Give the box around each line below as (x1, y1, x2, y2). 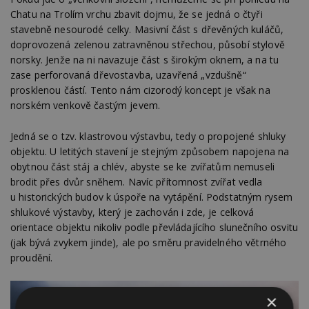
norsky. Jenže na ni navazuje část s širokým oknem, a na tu (10, 53, 279, 67)
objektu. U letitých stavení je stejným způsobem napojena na (10, 144, 290, 158)
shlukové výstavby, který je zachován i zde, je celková (10, 205, 255, 219)
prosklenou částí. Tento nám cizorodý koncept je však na (10, 83, 270, 97)
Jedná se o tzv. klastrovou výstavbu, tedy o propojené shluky (10, 129, 286, 143)
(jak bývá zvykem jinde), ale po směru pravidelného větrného (10, 235, 287, 249)
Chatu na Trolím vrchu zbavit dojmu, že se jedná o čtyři (10, 8, 263, 21)
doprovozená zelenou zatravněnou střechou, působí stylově (10, 38, 285, 52)
